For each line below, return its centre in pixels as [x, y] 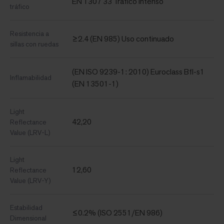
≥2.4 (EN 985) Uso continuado [123, 39]
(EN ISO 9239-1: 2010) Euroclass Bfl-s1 [138, 72]
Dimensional [28, 218]
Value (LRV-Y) [30, 181]
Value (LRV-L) [30, 133]
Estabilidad [26, 208]
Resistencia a [29, 34]
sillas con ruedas [34, 44]
